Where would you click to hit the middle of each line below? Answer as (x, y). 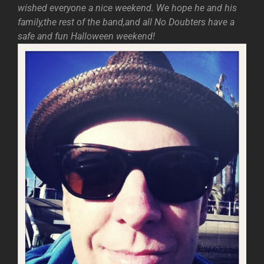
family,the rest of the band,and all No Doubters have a (126, 22)
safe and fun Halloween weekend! (86, 36)
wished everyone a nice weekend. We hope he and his (127, 8)
